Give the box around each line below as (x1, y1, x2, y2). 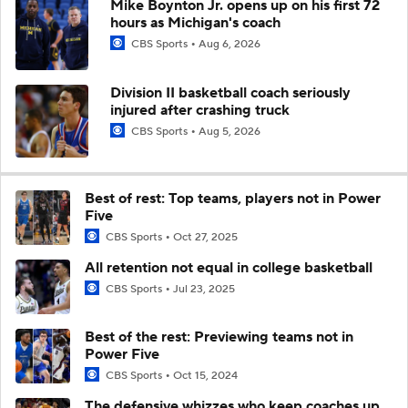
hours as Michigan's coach (110, 13, 280, 32)
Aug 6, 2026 (199, 36, 260, 51)
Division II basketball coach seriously (110, 83, 351, 102)
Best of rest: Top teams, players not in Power (85, 189, 381, 208)
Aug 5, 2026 (199, 124, 260, 138)
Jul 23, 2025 (173, 282, 235, 296)
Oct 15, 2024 (173, 369, 238, 382)
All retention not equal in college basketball (85, 259, 372, 277)
